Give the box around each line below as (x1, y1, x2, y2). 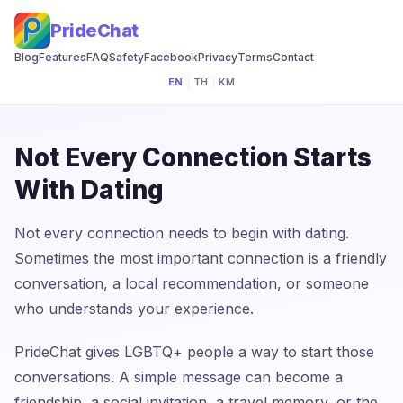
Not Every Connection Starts (14, 142, 372, 173)
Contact (273, 50, 314, 64)
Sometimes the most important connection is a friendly (14, 249, 387, 267)
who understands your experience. (14, 300, 254, 318)
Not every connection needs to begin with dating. (14, 224, 349, 242)
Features (39, 50, 86, 64)
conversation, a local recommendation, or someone (14, 274, 369, 292)
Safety (109, 50, 144, 64)
